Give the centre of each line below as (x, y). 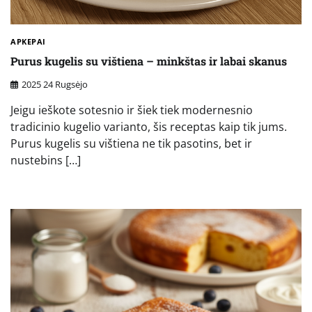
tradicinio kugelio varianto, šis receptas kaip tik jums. (149, 126)
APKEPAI (28, 41)
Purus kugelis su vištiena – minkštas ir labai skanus (149, 61)
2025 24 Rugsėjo (55, 84)
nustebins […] (46, 160)
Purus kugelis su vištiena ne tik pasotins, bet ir (131, 143)
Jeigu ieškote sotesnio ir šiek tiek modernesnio (132, 110)
